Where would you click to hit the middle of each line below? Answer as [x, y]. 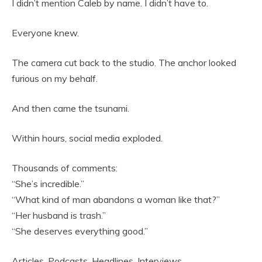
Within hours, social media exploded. [87, 138]
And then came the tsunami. [70, 108]
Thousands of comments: [65, 168]
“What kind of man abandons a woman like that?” [116, 200]
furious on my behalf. [55, 79]
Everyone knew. [45, 33]
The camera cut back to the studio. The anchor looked [124, 63]
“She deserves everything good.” [80, 231]
